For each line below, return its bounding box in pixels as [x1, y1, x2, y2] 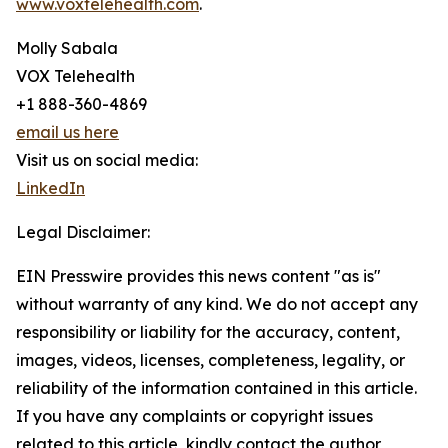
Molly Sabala [16, 38, 118, 59]
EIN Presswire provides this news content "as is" [16, 266, 381, 287]
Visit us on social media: [16, 150, 198, 171]
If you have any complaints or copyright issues [16, 406, 373, 427]
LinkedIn [16, 178, 85, 199]
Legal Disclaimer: [16, 222, 150, 243]
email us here [16, 122, 119, 143]
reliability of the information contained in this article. [16, 378, 417, 399]
